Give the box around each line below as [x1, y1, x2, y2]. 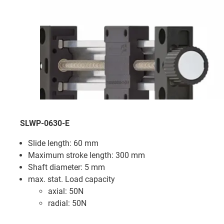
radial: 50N [48, 198, 86, 208]
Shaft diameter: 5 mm [28, 162, 105, 172]
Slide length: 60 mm [28, 138, 98, 148]
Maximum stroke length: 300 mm [28, 150, 145, 160]
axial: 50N [48, 186, 83, 196]
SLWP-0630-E [20, 118, 69, 128]
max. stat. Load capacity [28, 174, 115, 184]
